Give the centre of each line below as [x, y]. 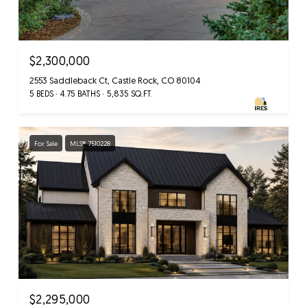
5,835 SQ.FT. [130, 94]
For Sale [46, 144]
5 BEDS [41, 94]
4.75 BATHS [80, 94]
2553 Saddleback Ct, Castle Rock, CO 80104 [115, 81]
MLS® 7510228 [90, 144]
